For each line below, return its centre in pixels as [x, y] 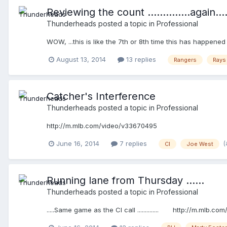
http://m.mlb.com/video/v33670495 [104, 125]
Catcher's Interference [101, 96]
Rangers [185, 60]
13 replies [140, 60]
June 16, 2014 [78, 143]
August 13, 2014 [81, 60]
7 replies [132, 143]
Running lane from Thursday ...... [125, 180]
